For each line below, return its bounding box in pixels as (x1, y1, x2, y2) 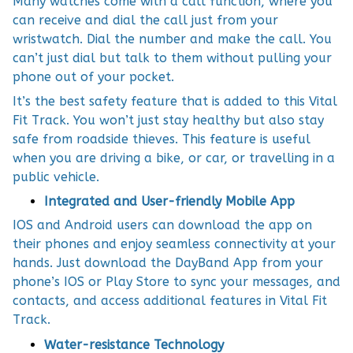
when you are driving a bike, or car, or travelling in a (13, 150, 335, 165)
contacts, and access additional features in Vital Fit (13, 293, 327, 309)
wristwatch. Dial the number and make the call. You (13, 32, 332, 47)
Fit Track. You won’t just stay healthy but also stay (13, 112, 324, 128)
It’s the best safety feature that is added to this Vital (13, 93, 337, 109)
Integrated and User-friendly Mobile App (44, 194, 295, 210)
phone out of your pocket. (13, 69, 174, 85)
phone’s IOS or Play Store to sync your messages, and (13, 274, 340, 290)
